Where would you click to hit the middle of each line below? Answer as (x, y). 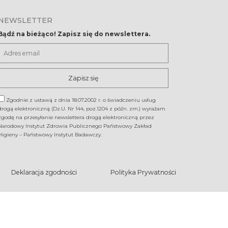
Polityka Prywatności (143, 173)
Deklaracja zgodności (44, 173)
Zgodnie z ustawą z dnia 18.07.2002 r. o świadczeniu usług (81, 100)
